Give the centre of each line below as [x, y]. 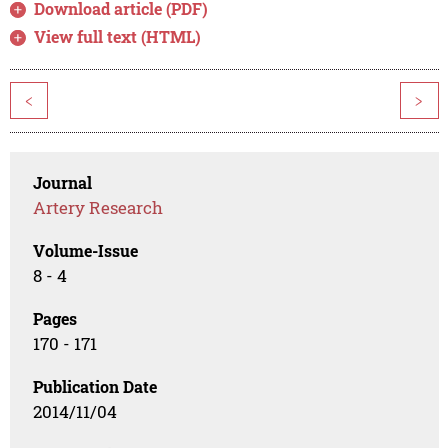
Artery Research [98, 207]
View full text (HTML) [118, 36]
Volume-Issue [86, 250]
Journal [63, 182]
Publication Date [95, 386]
